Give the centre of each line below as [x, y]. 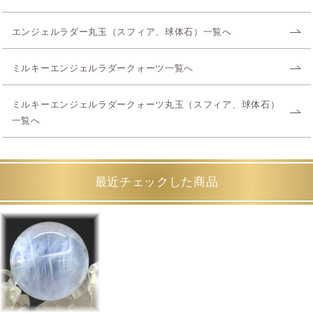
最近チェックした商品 [156, 182]
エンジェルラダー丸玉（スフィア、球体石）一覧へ [122, 32]
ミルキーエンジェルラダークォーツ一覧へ [103, 69]
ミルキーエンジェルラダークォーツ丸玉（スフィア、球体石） [146, 105]
